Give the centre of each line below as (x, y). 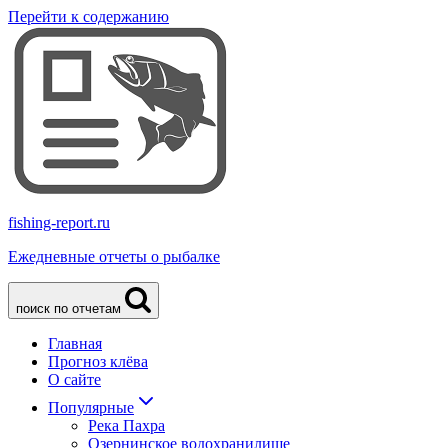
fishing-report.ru (59, 222)
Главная (75, 343)
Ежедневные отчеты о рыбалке (114, 256)
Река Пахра (126, 425)
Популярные (91, 407)
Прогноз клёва (98, 361)
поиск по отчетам (68, 308)
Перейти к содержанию (88, 16)
